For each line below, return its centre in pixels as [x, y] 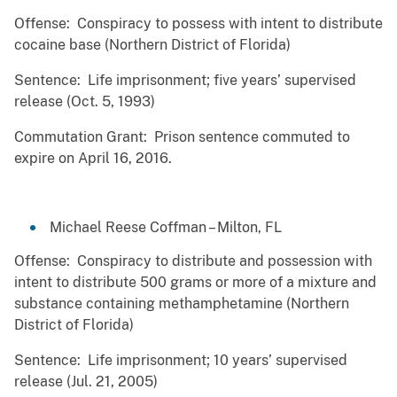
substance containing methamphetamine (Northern [182, 304]
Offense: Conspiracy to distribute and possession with [193, 261]
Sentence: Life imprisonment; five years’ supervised [185, 81]
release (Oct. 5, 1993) [85, 102]
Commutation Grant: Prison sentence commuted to [182, 137]
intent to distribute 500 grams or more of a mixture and [195, 283]
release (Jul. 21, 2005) [86, 382]
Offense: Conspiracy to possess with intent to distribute [198, 24]
